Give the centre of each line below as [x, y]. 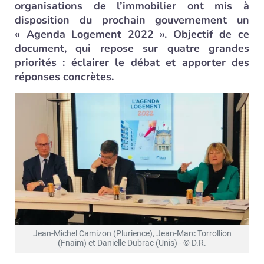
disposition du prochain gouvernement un [132, 20]
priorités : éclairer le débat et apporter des [132, 62]
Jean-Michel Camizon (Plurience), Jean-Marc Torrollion [132, 233]
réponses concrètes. [64, 77]
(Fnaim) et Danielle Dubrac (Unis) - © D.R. [132, 243]
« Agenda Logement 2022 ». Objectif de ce [132, 34]
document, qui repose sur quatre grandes [132, 48]
